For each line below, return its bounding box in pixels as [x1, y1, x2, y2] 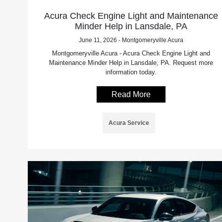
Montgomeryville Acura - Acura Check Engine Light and [52, 49, 210, 57]
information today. [105, 68, 157, 76]
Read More [111, 90, 151, 99]
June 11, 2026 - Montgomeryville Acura [78, 36, 183, 44]
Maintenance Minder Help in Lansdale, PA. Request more [49, 58, 213, 66]
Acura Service [109, 119, 150, 126]
